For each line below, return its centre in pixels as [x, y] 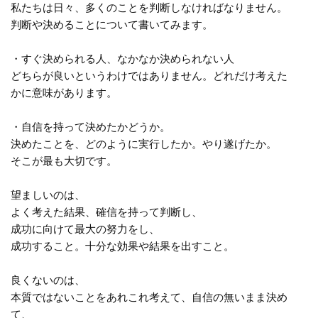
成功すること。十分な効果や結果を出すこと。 [122, 246]
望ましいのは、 [48, 195]
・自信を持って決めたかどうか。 [91, 127]
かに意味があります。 [64, 93]
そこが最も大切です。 [64, 161]
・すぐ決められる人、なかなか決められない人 [122, 59]
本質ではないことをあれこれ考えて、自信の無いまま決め [149, 297]
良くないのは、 [48, 280]
